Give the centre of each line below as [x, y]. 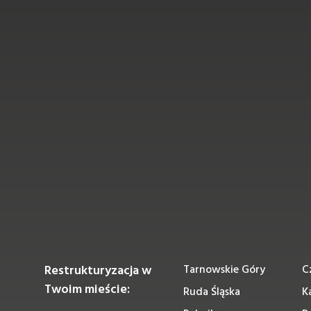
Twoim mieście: [87, 290]
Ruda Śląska [212, 292]
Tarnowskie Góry [224, 270]
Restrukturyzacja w [98, 271]
